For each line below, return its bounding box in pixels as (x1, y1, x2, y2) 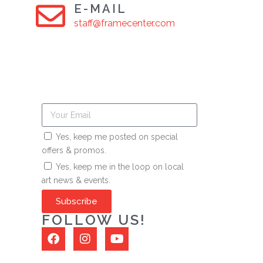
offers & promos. (42, 146, 106, 156)
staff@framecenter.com (74, 18, 175, 29)
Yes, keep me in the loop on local (56, 162, 184, 172)
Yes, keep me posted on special (56, 132, 178, 142)
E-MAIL (74, 2, 127, 16)
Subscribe (56, 195, 97, 207)
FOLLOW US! (42, 211, 146, 229)
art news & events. (42, 176, 110, 186)
